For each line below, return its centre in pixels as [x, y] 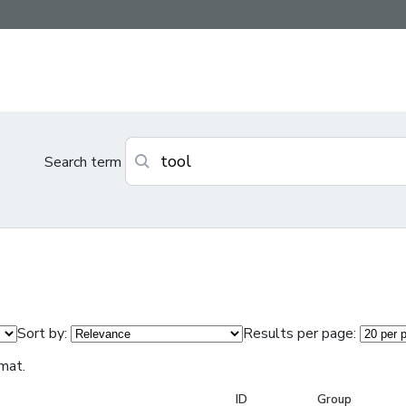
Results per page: [300, 334]
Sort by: [42, 334]
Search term [83, 162]
